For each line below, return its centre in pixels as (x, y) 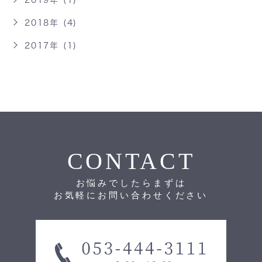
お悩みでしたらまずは (131, 183)
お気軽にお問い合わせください (131, 195)
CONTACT (131, 161)
